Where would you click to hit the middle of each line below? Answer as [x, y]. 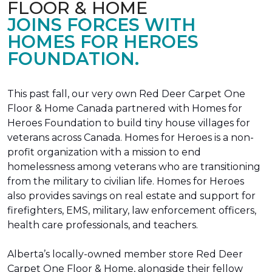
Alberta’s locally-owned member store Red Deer [125, 254]
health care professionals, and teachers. [103, 225]
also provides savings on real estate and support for [131, 196]
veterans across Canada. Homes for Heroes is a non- [131, 138]
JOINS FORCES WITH [101, 25]
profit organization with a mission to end [104, 152]
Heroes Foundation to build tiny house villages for [129, 123]
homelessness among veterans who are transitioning [134, 167]
